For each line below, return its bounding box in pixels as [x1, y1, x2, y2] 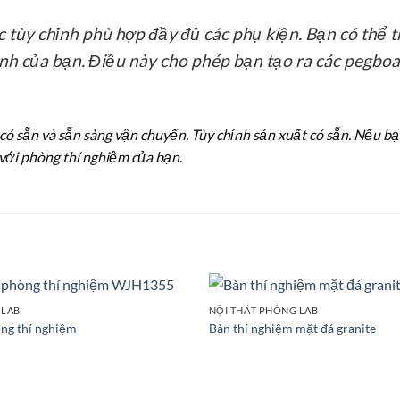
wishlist [143, 326, 179, 338]
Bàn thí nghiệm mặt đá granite [208, 320, 376, 336]
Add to [145, 313, 177, 326]
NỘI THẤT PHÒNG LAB [208, 304, 319, 317]
